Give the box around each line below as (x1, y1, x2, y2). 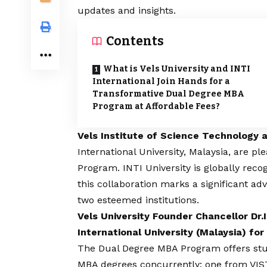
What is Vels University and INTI (103, 63, 250, 74)
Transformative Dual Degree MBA (92, 88, 244, 99)
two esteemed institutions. (77, 194, 199, 206)
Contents (106, 33, 164, 49)
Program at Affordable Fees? (92, 101, 220, 111)
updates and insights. (77, 4, 176, 16)
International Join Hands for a (92, 76, 230, 86)
